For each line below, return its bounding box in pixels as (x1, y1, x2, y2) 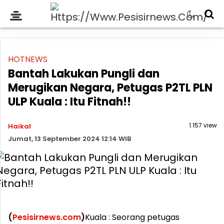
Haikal (8, 121, 31, 131)
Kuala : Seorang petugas (85, 211, 179, 223)
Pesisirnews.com (12, 211, 81, 223)
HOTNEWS (8, 53, 47, 65)
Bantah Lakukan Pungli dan (8, 66, 159, 81)
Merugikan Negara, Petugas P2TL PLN (8, 80, 212, 95)
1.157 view (189, 121, 217, 129)
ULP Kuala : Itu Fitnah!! (8, 94, 131, 109)
